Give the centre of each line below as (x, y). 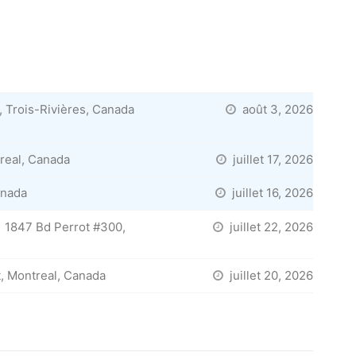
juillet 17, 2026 (271, 159)
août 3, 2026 (276, 110)
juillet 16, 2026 (271, 193)
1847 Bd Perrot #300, (65, 226)
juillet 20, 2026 (269, 276)
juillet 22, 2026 (269, 226)
